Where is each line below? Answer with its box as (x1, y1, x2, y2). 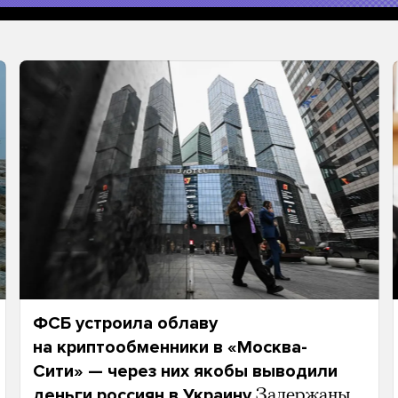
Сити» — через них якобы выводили (32, 361, 338, 382)
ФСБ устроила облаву (32, 313, 218, 334)
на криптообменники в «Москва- (32, 337, 307, 358)
